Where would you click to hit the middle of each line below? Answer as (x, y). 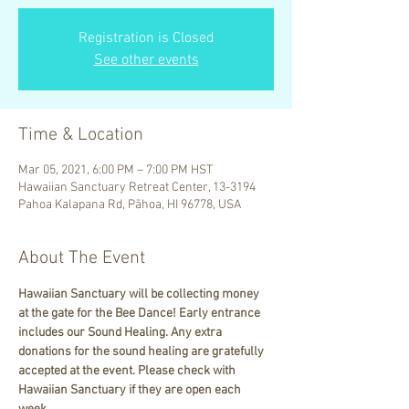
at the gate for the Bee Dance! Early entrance (141, 313)
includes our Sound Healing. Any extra (121, 332)
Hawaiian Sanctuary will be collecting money (140, 294)
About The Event (82, 258)
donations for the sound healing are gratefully (142, 351)
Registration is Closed (146, 38)
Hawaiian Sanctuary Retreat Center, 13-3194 (137, 187)
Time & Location (81, 135)
